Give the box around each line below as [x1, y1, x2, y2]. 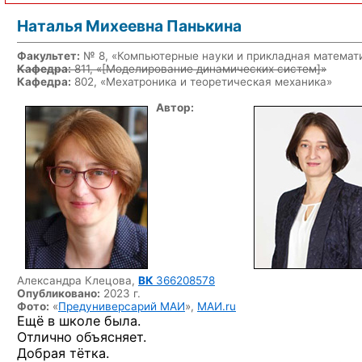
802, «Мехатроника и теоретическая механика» [71, 75, 332, 88]
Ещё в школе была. [17, 313, 141, 329]
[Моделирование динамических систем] [102, 62, 321, 75]
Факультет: [17, 49, 80, 62]
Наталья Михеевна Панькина [17, 16, 242, 36]
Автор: [156, 101, 194, 114]
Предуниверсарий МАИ [58, 300, 185, 313]
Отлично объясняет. [17, 329, 146, 345]
